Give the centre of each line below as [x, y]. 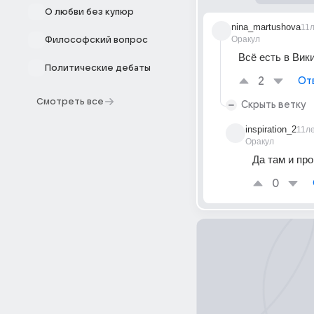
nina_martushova [266, 27]
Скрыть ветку [274, 105]
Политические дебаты [98, 68]
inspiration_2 [271, 129]
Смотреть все [70, 102]
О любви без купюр [89, 12]
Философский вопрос [96, 40]
